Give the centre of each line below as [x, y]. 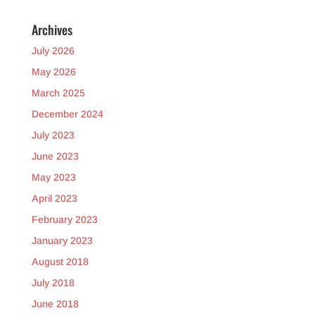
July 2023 [53, 135]
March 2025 [58, 93]
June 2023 [55, 156]
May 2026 [53, 72]
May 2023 [53, 178]
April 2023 [54, 199]
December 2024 [67, 114]
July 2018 [53, 283]
